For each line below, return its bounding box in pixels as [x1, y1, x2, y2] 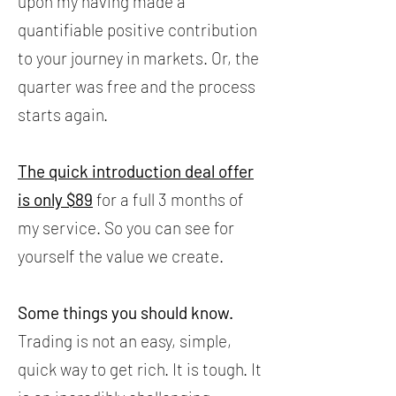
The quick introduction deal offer [18, 161, 254, 181]
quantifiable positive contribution [18, 19, 257, 40]
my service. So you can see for [18, 217, 234, 238]
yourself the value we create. [18, 246, 224, 266]
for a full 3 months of [93, 189, 244, 209]
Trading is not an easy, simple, [18, 331, 232, 351]
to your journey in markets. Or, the [18, 48, 259, 68]
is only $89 [18, 189, 93, 209]
